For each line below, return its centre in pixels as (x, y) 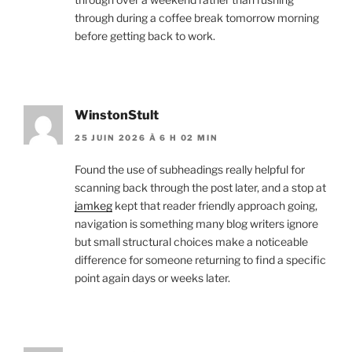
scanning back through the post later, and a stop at (200, 187)
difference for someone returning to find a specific (200, 259)
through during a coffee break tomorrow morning (197, 18)
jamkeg (93, 205)
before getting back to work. (145, 36)
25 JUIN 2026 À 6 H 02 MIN (147, 137)
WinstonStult (117, 115)
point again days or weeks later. (152, 277)
